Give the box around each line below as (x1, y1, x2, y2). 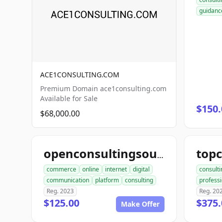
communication (47, 176, 89, 184)
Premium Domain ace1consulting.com (40, 84, 166, 93)
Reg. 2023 (47, 187, 74, 195)
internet (105, 165, 127, 173)
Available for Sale (40, 94, 98, 103)
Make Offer (121, 199, 160, 209)
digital (133, 165, 150, 173)
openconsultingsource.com (157, 150, 164, 161)
